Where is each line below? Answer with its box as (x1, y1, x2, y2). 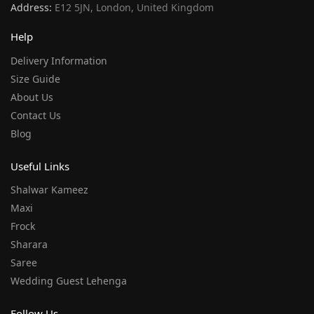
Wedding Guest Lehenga (11, 274, 127, 288)
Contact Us (11, 108, 61, 122)
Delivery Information (11, 53, 107, 67)
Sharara (11, 238, 48, 252)
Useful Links (11, 158, 69, 173)
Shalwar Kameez (11, 183, 88, 197)
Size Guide (11, 71, 60, 86)
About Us (11, 90, 53, 104)
